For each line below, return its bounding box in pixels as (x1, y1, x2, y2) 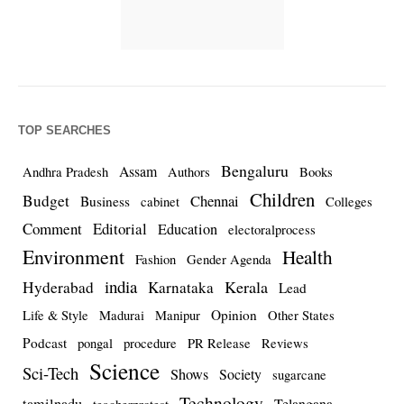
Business (80, 192, 130, 211)
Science (89, 355, 160, 387)
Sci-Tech (23, 362, 78, 385)
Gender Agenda (187, 251, 271, 269)
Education (158, 219, 217, 240)
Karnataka (148, 277, 214, 298)
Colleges (326, 193, 372, 211)
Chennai (190, 190, 239, 212)
